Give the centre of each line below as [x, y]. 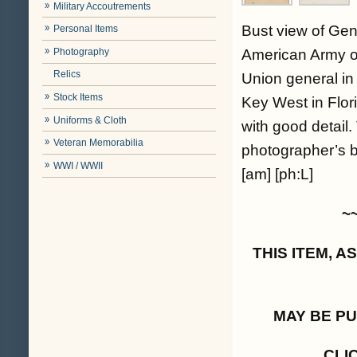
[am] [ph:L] [277, 175]
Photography [82, 51]
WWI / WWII [78, 165]
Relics [67, 75]
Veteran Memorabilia [99, 143]
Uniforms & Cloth [90, 120]
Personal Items [86, 29]
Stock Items [78, 98]
